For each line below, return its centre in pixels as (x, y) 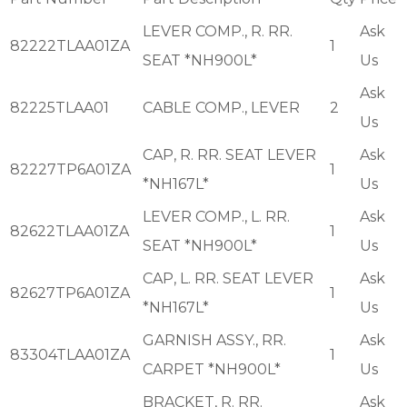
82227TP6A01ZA (70, 170)
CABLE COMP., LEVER (221, 108)
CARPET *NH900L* (212, 370)
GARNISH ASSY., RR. (214, 341)
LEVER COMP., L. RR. (216, 217)
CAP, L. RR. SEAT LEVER (228, 279)
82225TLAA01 (60, 108)
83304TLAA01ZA (70, 355)
